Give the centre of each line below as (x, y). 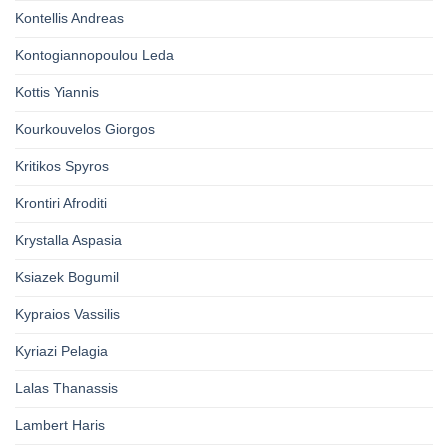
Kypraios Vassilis (67, 314)
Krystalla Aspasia (68, 240)
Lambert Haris (60, 425)
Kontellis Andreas (69, 18)
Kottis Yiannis (57, 92)
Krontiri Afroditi (61, 203)
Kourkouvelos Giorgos (85, 129)
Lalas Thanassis (66, 388)
